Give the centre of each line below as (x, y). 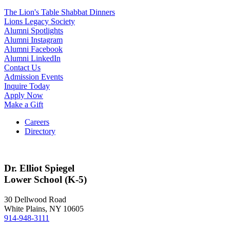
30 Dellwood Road (35, 200)
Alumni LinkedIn (32, 58)
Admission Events (34, 76)
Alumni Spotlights (34, 30)
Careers (37, 122)
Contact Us (22, 67)
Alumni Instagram (33, 40)
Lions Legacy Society (40, 21)
